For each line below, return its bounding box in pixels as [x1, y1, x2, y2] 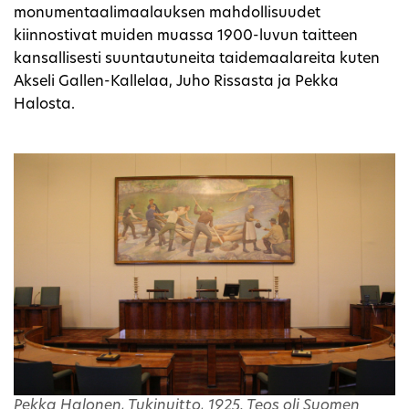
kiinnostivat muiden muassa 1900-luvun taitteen [14, 28, 358, 44]
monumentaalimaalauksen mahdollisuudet [14, 5, 320, 21]
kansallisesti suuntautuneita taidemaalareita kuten [14, 51, 380, 67]
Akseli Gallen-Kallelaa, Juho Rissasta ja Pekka [14, 74, 339, 89]
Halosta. [14, 97, 75, 112]
